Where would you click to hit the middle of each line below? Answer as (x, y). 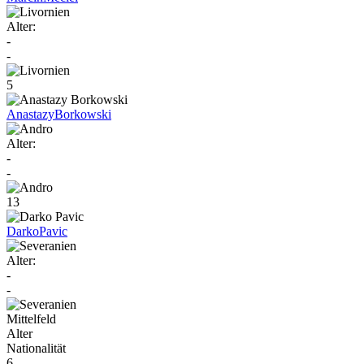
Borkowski (83, 114)
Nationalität (36, 348)
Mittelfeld (31, 318)
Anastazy (30, 114)
